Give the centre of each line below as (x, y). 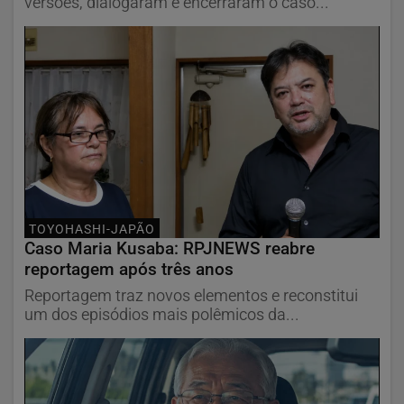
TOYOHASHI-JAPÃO (92, 229)
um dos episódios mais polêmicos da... (162, 315)
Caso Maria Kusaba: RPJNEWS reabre (170, 249)
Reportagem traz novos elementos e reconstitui (191, 296)
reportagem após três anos (129, 270)
